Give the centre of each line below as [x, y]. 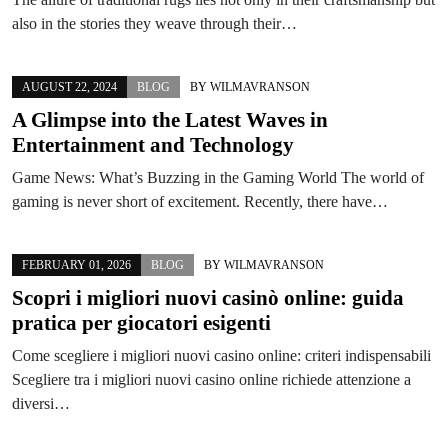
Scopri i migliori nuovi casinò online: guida [208, 297]
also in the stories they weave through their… [154, 23]
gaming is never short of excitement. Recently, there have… [200, 201]
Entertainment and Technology [153, 144]
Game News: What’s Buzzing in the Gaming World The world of [218, 177]
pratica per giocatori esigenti [141, 322]
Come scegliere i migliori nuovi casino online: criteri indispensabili [221, 355]
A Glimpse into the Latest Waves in [170, 119]
